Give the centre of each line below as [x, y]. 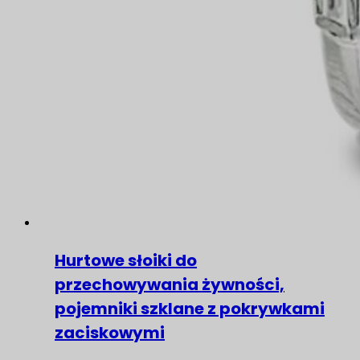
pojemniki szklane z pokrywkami [190, 309]
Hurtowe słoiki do [126, 260]
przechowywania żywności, [170, 284]
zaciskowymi [110, 333]
